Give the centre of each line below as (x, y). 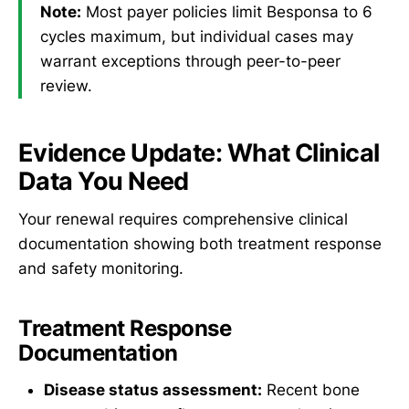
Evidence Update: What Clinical (199, 152)
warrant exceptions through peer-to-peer (190, 62)
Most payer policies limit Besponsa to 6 (227, 12)
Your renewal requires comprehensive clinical (183, 220)
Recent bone (311, 389)
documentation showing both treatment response (200, 244)
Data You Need (104, 181)
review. (66, 86)
